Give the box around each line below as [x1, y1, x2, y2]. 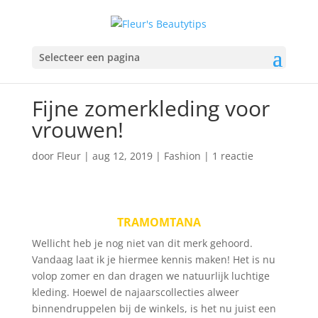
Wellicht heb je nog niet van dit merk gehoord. [31, 236, 253, 250]
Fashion [163, 149, 201, 163]
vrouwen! [31, 115, 124, 144]
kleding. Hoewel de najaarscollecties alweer [31, 285, 239, 299]
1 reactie [212, 149, 253, 163]
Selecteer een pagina [38, 50, 140, 64]
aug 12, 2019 [92, 149, 153, 163]
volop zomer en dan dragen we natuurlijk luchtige [31, 269, 270, 283]
